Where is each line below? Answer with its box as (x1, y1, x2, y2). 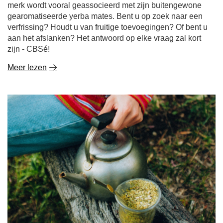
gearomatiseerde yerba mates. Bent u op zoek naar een (7, 12, 203, 20)
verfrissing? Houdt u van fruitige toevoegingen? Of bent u (7, 23, 208, 31)
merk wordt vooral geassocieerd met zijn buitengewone (7, 1, 202, 9)
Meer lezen (7, 63, 47, 72)
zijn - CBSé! (7, 45, 50, 53)
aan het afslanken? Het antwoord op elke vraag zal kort (7, 34, 201, 42)
